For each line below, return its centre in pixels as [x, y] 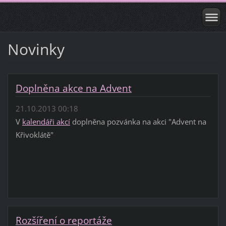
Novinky [36, 49]
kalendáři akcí [46, 122]
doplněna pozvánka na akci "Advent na [138, 122]
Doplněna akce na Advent [73, 88]
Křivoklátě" [34, 135]
